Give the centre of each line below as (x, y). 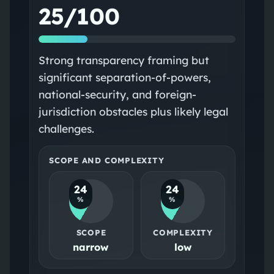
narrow (91, 247)
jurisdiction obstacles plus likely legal (133, 111)
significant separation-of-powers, (124, 77)
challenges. (66, 128)
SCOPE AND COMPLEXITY (106, 160)
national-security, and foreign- (117, 94)
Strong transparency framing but (124, 60)
